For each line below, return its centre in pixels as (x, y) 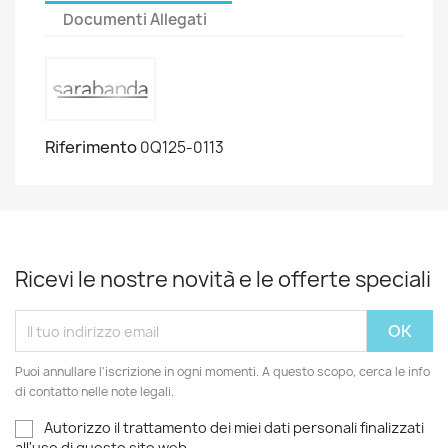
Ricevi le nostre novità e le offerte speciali (223, 279)
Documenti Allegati (135, 19)
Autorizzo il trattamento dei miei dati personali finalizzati (234, 427)
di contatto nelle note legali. (94, 391)
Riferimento (91, 147)
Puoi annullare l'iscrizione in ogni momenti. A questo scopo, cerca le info (222, 371)
